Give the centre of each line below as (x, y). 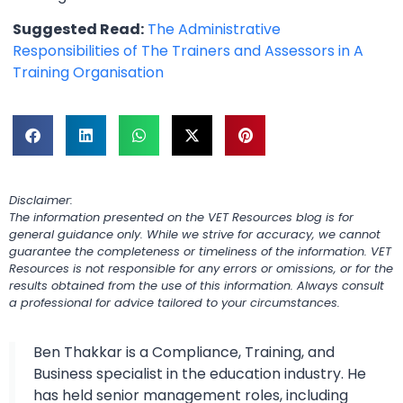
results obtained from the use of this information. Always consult (197, 285)
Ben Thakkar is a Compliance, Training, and (184, 353)
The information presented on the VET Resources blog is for (181, 217)
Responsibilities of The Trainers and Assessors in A (188, 51)
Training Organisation (88, 73)
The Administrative (214, 30)
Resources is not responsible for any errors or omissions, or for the (201, 268)
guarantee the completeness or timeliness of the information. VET (200, 251)
